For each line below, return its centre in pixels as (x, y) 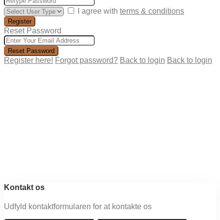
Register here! (28, 60)
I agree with (99, 11)
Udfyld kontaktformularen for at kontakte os (78, 207)
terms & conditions (152, 11)
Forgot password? (86, 60)
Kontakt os (24, 187)
